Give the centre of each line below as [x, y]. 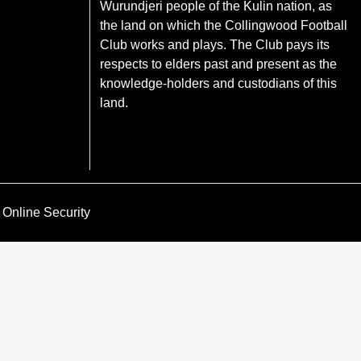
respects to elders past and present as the [218, 64]
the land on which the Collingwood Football [224, 25]
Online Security [46, 213]
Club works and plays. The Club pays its [215, 45]
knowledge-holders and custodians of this [218, 83]
